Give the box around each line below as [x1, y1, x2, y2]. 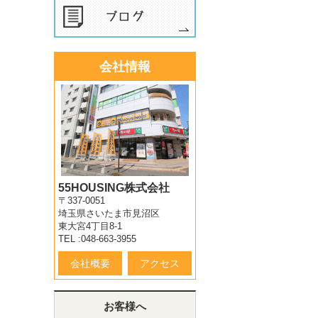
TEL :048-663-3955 [58, 234, 136, 244]
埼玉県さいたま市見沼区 [58, 208, 160, 219]
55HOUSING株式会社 [58, 182, 170, 194]
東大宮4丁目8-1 [58, 221, 122, 231]
